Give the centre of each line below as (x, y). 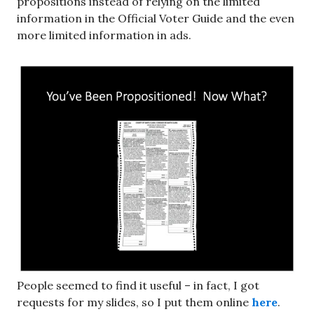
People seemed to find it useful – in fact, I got (138, 285)
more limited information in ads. (104, 35)
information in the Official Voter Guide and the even (156, 18)
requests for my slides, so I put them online (134, 302)
